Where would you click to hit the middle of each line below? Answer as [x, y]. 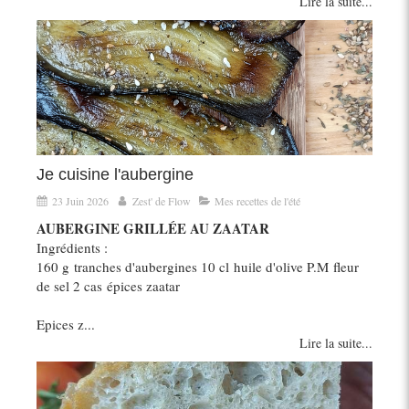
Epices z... [66, 324]
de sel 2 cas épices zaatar [108, 285]
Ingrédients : [72, 247]
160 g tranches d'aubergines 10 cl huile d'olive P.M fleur [198, 266]
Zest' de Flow [162, 200]
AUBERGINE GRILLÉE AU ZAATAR [153, 228]
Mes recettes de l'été [257, 200]
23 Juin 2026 [80, 200]
